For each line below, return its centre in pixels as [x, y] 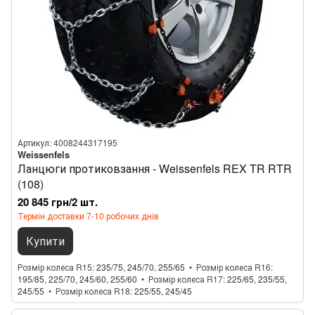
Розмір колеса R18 [93, 291]
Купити [45, 241]
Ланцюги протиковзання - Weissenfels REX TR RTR [155, 168]
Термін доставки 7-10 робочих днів [88, 216]
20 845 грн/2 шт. [58, 202]
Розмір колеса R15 [55, 267]
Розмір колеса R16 [233, 267]
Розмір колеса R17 [186, 279]
